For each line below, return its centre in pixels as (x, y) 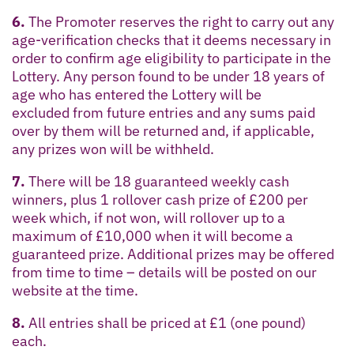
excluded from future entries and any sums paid (164, 112)
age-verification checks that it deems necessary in (171, 40)
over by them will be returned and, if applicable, (163, 130)
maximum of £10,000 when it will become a (153, 235)
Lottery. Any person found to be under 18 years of (168, 76)
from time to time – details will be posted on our (164, 272)
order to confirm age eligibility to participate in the (171, 58)
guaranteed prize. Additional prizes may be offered (173, 254)
